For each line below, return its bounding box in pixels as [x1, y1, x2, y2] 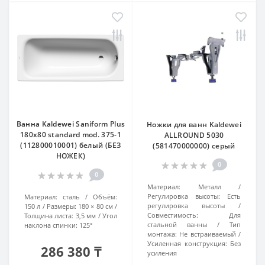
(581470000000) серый [153, 141, 235, 151]
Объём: [93, 192, 117, 201]
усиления [147, 248, 177, 257]
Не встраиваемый [179, 230, 236, 238]
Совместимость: [147, 211, 198, 219]
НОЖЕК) [56, 151, 86, 161]
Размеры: [46, 202, 76, 211]
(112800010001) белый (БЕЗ [20, 140, 121, 150]
